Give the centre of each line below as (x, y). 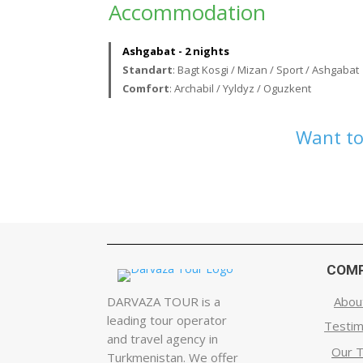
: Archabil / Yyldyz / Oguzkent (240, 88)
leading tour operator (167, 320)
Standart (147, 70)
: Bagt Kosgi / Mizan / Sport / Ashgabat (265, 70)
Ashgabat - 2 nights (175, 51)
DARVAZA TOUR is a (164, 301)
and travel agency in (162, 338)
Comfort (145, 88)
